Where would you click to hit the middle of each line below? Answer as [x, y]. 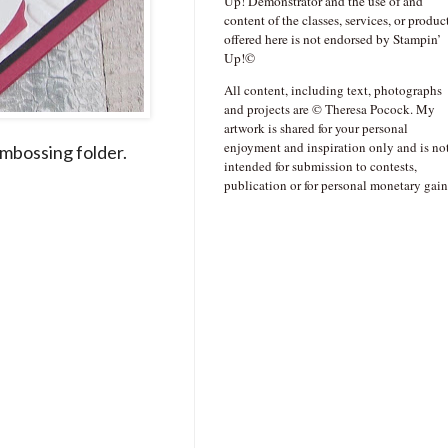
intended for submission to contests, [320, 166]
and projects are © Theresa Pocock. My [329, 109]
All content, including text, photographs [333, 90]
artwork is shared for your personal [316, 128]
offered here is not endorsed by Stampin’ [332, 39]
